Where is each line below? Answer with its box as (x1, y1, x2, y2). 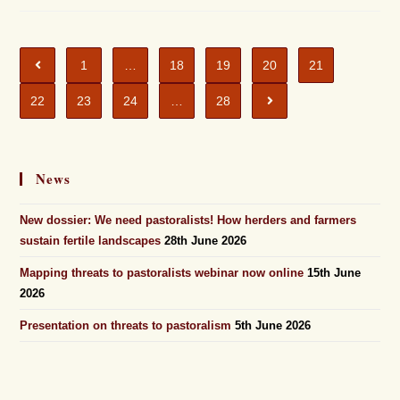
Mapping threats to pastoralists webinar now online (20, 266, 304, 279)
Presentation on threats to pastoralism (20, 319, 232, 332)
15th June (307, 266, 362, 279)
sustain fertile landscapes (20, 234, 162, 247)
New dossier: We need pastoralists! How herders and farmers (20, 213, 357, 227)
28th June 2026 (164, 234, 247, 247)
